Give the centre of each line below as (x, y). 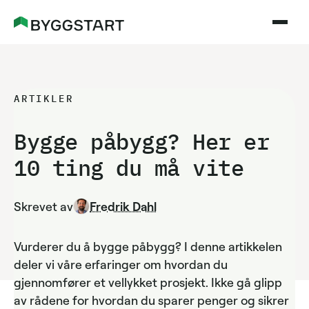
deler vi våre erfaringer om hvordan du (121, 264)
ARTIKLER (44, 99)
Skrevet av (43, 206)
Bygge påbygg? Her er (142, 141)
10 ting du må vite (129, 168)
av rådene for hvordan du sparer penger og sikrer (151, 300)
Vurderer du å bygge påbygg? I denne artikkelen (148, 246)
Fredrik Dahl (123, 206)
